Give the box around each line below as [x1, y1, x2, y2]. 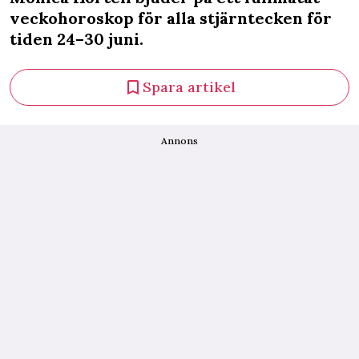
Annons [161, 135, 198, 147]
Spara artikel [143, 78, 236, 96]
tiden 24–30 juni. [10, 29, 143, 49]
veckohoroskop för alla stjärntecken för [10, 8, 332, 28]
